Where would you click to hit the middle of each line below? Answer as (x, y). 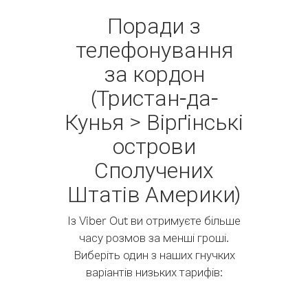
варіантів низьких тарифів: (154, 272)
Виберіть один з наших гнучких (154, 255)
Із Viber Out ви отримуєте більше (154, 220)
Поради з (154, 25)
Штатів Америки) (154, 194)
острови (154, 145)
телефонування (154, 49)
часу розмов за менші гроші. (154, 238)
